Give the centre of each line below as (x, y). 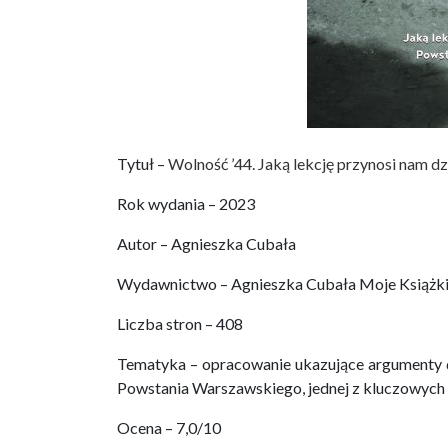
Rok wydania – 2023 (186, 204)
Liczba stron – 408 (180, 324)
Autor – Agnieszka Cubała (206, 244)
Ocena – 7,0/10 (169, 428)
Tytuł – (142, 164)
